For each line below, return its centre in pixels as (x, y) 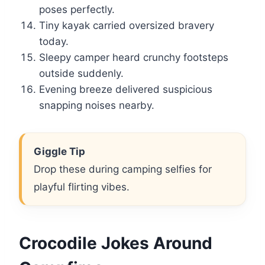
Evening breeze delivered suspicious (126, 90)
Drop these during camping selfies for (123, 169)
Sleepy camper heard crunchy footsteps (134, 58)
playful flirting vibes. (82, 187)
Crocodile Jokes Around (116, 243)
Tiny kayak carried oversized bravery (127, 26)
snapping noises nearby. (97, 106)
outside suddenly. (81, 74)
